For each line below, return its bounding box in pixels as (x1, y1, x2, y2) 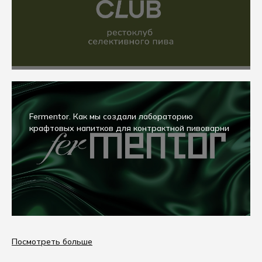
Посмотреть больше (12, 236, 92, 247)
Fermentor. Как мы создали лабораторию (29, 111, 193, 122)
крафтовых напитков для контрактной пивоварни (29, 123, 229, 133)
